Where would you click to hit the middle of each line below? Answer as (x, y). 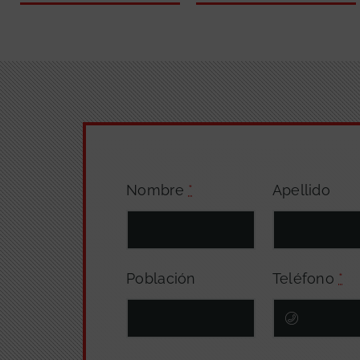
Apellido (301, 190)
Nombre (157, 190)
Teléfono (305, 278)
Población (161, 278)
